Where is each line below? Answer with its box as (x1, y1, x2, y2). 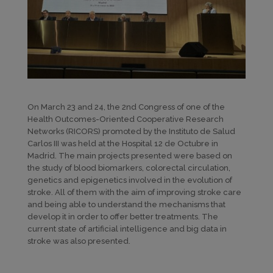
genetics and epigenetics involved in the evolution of (27, 175, 232, 185)
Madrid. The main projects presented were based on (27, 151, 232, 160)
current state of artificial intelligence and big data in (27, 224, 227, 233)
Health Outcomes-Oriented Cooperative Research (27, 114, 224, 124)
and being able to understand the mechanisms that (27, 199, 225, 209)
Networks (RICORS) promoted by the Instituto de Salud (27, 126, 235, 136)
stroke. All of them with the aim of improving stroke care (27, 187, 241, 197)
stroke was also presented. (27, 236, 130, 246)
